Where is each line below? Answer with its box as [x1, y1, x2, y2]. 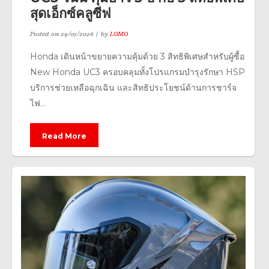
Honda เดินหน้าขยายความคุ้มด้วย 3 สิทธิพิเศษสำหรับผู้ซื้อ [30, 51, 244, 62]
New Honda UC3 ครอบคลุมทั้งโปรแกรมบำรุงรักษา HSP [30, 67, 245, 77]
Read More [42, 131, 86, 141]
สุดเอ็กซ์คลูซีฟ [30, 5, 111, 22]
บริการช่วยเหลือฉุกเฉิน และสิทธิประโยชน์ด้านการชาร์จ [30, 82, 237, 93]
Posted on [30, 29, 59, 38]
